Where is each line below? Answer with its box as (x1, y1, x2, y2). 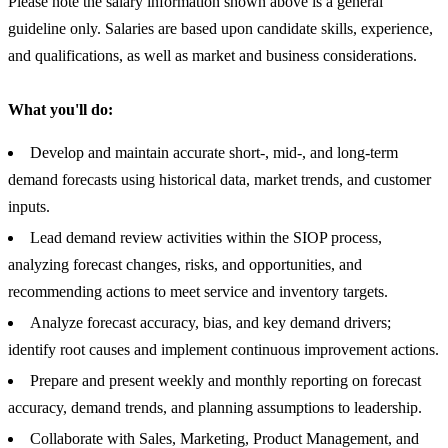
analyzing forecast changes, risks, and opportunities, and (8, 256, 362, 274)
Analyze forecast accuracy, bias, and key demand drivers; (30, 314, 391, 332)
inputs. (8, 198, 50, 216)
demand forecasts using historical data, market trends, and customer (8, 171, 431, 189)
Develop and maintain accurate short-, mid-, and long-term (30, 144, 398, 162)
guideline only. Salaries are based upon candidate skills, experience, (8, 20, 433, 38)
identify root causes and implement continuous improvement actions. (8, 341, 439, 359)
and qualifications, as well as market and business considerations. (8, 47, 417, 65)
